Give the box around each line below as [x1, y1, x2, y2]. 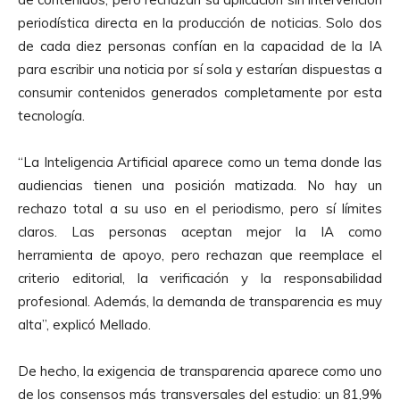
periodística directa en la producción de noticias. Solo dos [18, 13, 382, 31]
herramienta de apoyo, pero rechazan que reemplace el [18, 246, 382, 263]
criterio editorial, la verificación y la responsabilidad [18, 269, 382, 287]
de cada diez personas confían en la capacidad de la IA [18, 37, 382, 54]
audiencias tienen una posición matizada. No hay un [18, 176, 382, 194]
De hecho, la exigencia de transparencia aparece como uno [18, 362, 382, 379]
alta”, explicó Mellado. [18, 315, 151, 333]
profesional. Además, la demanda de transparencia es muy [18, 292, 382, 310]
